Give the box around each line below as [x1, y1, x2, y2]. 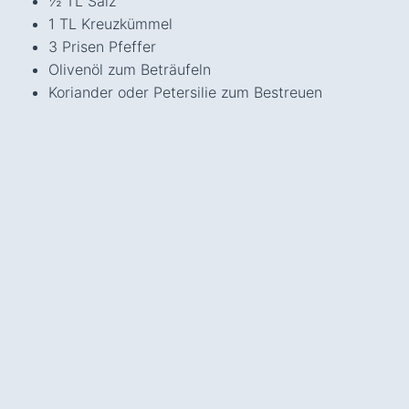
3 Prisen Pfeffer [47, 37, 156, 56]
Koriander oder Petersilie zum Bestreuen [47, 82, 322, 101]
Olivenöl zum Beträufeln [47, 59, 211, 79]
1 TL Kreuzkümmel [47, 14, 173, 33]
